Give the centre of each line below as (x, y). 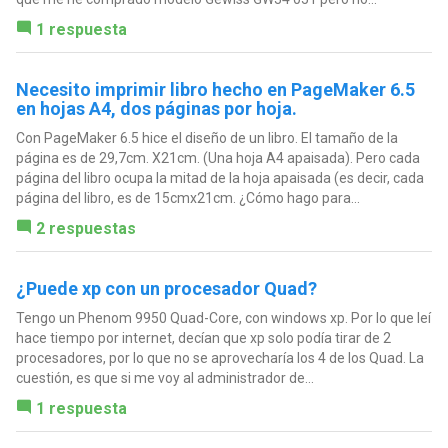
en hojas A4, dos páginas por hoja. (156, 109)
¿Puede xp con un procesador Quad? (166, 289)
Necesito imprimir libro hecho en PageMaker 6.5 (215, 90)
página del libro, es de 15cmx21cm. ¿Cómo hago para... (187, 198)
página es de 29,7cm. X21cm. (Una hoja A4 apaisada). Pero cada (217, 158)
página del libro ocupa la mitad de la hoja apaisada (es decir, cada (219, 178)
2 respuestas (85, 229)
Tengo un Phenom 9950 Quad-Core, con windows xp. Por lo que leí (223, 318)
